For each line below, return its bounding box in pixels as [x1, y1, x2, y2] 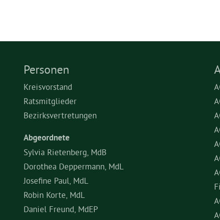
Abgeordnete [24, 132, 70, 143]
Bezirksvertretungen [24, 110, 97, 120]
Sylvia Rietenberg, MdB [24, 147, 107, 157]
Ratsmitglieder [24, 96, 77, 106]
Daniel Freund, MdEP [24, 204, 98, 214]
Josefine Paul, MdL [24, 175, 88, 186]
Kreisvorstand [24, 82, 72, 92]
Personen [24, 62, 69, 77]
